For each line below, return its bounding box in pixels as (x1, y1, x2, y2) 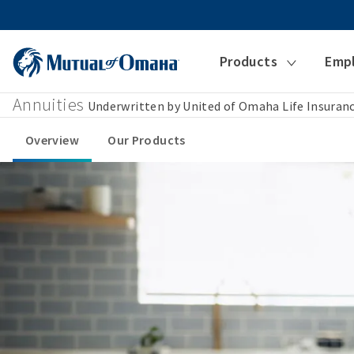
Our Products (107, 132, 186, 148)
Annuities (13, 93, 85, 115)
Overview (25, 132, 79, 148)
